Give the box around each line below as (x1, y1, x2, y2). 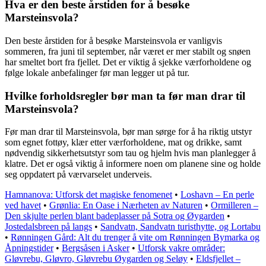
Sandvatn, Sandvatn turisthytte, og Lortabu (100, 221, 261, 232)
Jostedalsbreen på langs (5, 221, 92, 232)
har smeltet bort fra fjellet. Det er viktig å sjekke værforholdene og (5, 56, 251, 67)
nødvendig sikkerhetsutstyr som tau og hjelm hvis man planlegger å (5, 148, 256, 159)
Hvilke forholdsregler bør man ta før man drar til (5, 89, 245, 102)
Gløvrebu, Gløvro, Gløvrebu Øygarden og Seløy (5, 254, 188, 264)
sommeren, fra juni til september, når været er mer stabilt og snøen (5, 46, 251, 56)
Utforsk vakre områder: (138, 243, 225, 254)
